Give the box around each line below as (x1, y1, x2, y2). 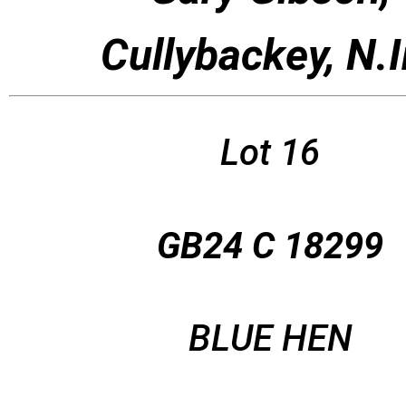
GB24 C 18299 (157, 224, 384, 267)
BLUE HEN (188, 316, 353, 360)
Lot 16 (220, 131, 321, 175)
